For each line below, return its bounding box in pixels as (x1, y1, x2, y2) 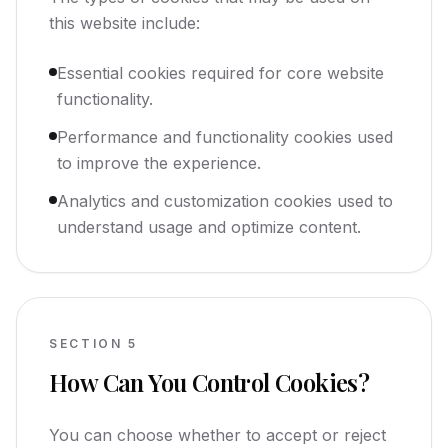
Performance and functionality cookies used (57, 127, 393, 147)
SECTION (49, 336, 123, 351)
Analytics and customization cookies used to (57, 191, 393, 211)
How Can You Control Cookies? (49, 366, 370, 398)
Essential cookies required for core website (57, 63, 384, 83)
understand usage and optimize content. (57, 217, 361, 237)
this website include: (49, 13, 200, 33)
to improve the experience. (57, 153, 261, 173)
